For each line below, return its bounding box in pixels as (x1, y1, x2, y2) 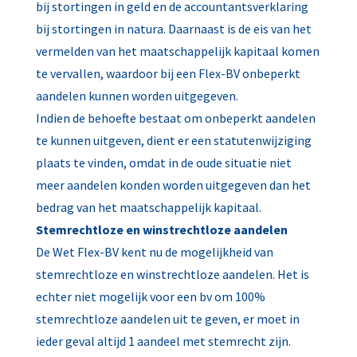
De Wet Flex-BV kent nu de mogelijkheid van (35, 244, 273, 260)
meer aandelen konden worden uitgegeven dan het (35, 177, 311, 193)
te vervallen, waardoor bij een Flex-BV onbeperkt (35, 65, 300, 81)
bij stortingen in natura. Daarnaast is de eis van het (35, 21, 312, 37)
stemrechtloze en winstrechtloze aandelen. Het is (35, 266, 309, 282)
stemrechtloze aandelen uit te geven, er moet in (35, 311, 300, 327)
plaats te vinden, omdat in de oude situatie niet (35, 155, 292, 171)
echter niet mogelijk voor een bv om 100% (35, 288, 265, 304)
